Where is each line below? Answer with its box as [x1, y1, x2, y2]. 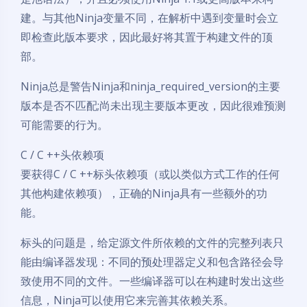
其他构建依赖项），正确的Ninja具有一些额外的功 [21, 186, 267, 201]
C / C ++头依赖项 [21, 147, 104, 162]
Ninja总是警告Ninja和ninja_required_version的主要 [21, 79, 280, 94]
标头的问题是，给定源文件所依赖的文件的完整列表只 [21, 235, 284, 250]
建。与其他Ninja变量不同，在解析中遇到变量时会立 [21, 10, 278, 25]
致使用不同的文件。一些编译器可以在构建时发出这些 [21, 273, 284, 288]
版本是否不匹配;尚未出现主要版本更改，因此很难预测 [21, 98, 286, 113]
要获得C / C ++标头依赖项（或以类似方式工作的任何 [21, 167, 280, 182]
